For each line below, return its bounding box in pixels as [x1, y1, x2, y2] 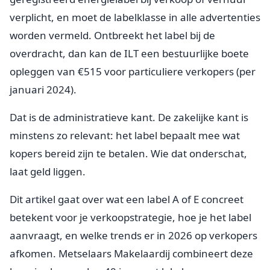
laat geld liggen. [10, 164, 86, 178]
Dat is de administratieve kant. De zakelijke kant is [10, 110, 248, 124]
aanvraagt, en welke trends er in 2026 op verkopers [10, 228, 257, 242]
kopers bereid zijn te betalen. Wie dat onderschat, [10, 146, 247, 160]
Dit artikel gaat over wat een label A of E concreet [10, 192, 243, 206]
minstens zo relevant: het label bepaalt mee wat [10, 128, 240, 142]
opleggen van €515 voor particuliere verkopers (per [10, 64, 256, 78]
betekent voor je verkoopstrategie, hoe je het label [10, 210, 251, 224]
